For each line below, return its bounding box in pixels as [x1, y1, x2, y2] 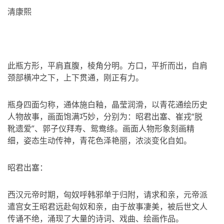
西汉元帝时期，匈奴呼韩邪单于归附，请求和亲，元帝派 [7, 189, 207, 200]
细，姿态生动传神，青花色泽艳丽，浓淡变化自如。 [7, 135, 191, 146]
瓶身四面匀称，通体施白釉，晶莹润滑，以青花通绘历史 [7, 99, 207, 110]
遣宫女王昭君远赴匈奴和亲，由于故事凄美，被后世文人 [7, 201, 207, 212]
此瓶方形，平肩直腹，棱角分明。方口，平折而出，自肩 [7, 60, 207, 71]
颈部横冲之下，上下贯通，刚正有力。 [7, 72, 143, 83]
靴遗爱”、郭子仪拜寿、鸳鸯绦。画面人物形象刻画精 [7, 123, 194, 134]
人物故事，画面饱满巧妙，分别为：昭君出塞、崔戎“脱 [7, 111, 202, 122]
